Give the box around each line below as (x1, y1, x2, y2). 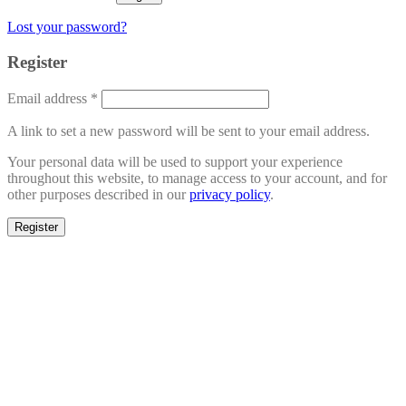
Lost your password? (7, 19, 127, 35)
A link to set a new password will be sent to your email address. (7, 122, 370, 139)
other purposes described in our (7, 186, 189, 202)
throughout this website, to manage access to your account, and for (7, 169, 387, 186)
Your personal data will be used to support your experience (7, 153, 343, 169)
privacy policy (189, 186, 270, 202)
